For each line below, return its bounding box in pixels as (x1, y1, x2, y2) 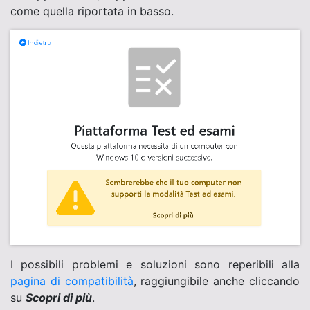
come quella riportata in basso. (10, 4, 174, 18)
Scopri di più (26, 290, 92, 304)
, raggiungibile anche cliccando (133, 273, 300, 288)
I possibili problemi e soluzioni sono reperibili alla (10, 257, 300, 271)
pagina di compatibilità (10, 273, 134, 288)
